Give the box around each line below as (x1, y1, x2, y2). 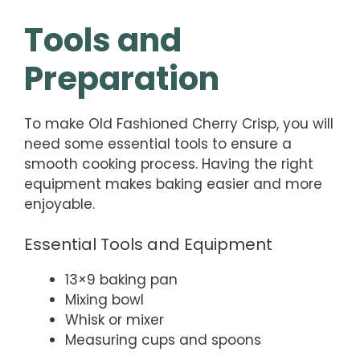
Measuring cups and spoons (65, 330, 261, 350)
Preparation (24, 55, 219, 101)
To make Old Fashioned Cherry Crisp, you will (24, 113, 333, 133)
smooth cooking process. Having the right (24, 153, 313, 174)
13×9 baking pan (65, 270, 178, 290)
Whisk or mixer (65, 310, 164, 330)
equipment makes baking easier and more (24, 174, 322, 194)
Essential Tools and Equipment (24, 233, 272, 256)
